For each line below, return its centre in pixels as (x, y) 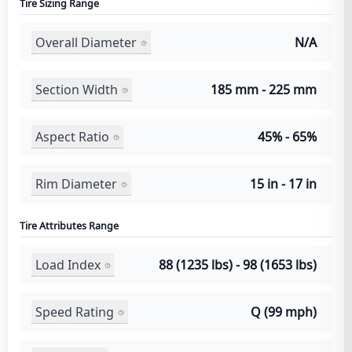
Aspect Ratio (72, 136)
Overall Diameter (86, 42)
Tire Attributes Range (69, 226)
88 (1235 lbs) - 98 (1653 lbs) (238, 265)
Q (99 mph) (284, 312)
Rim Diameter (76, 183)
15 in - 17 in (283, 184)
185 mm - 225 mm (264, 90)
